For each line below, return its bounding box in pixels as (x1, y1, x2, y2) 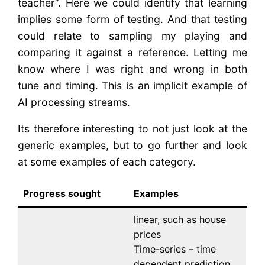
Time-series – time (134, 243, 216, 256)
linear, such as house (134, 214, 227, 226)
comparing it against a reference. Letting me (18, 46, 247, 59)
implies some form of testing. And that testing (18, 12, 247, 25)
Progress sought (23, 188, 101, 200)
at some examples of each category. (18, 156, 196, 169)
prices (134, 228, 161, 241)
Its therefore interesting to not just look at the (18, 122, 247, 135)
